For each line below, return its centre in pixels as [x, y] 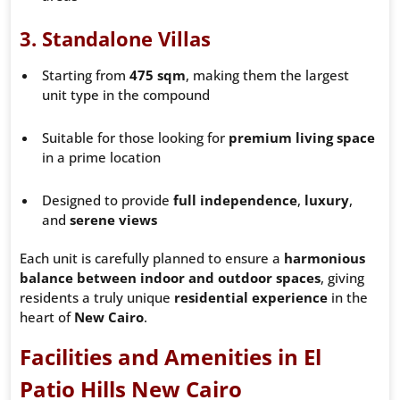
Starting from [86, 75]
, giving [342, 278]
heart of [47, 317]
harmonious [325, 258]
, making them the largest [267, 75]
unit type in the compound [126, 95]
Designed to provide [108, 200]
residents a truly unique [97, 298]
